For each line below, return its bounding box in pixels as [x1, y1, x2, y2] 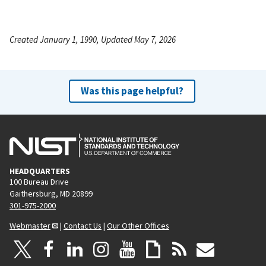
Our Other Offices [107, 220, 169, 231]
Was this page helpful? [80, 84, 183, 97]
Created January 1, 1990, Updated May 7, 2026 [9, 33, 176, 45]
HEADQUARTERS [9, 165, 70, 176]
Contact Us [64, 220, 102, 231]
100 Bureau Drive [9, 176, 69, 187]
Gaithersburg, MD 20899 [9, 188, 93, 199]
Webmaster [9, 220, 50, 231]
